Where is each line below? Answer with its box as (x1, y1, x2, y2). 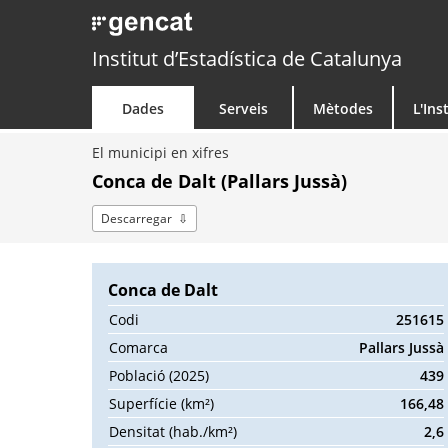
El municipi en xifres (92, 143, 229, 162)
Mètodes (313, 99, 373, 118)
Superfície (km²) (109, 394, 214, 413)
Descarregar (101, 210, 172, 227)
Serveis (218, 99, 268, 118)
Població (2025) (109, 366, 209, 385)
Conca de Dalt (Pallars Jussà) (92, 169, 347, 193)
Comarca (109, 338, 168, 357)
